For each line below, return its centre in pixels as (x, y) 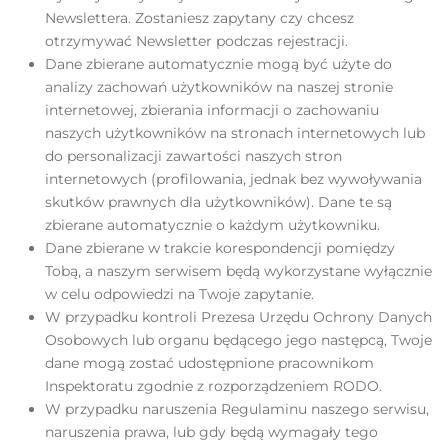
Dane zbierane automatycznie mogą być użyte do (218, 64)
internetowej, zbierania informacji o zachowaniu (212, 110)
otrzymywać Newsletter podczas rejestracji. (196, 41)
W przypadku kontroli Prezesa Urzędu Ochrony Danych (238, 317)
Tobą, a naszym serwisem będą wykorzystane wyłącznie (238, 271)
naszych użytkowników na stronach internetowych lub (235, 133)
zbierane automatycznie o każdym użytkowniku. (212, 225)
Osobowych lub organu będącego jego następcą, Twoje (238, 340)
